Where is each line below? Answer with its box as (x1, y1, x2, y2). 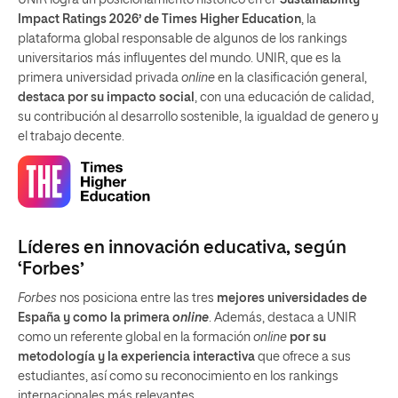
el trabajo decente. (18, 130, 124, 143)
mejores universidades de (217, 291, 367, 305)
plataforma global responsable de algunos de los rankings (18, 32, 347, 45)
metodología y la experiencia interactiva (18, 350, 255, 363)
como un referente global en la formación (18, 330, 253, 344)
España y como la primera (18, 311, 170, 324)
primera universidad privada (18, 71, 181, 84)
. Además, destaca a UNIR (209, 311, 356, 324)
